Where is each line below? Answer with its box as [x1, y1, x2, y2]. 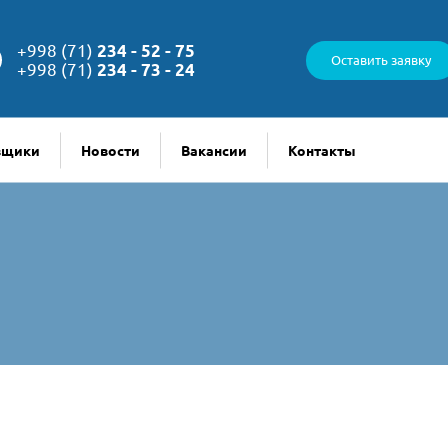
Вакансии [181, 142, 247, 158]
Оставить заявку [330, 52, 431, 68]
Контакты [288, 142, 356, 158]
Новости [81, 142, 140, 158]
